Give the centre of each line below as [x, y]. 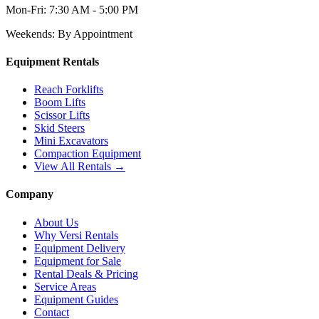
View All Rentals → [80, 167]
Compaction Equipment [88, 154]
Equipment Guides [76, 299]
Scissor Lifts [62, 115]
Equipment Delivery [80, 248]
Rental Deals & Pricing [86, 273]
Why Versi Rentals [76, 235]
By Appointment [95, 33]
